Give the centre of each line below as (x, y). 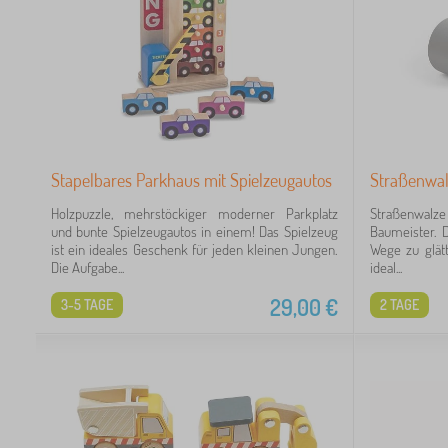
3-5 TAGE (87, 304)
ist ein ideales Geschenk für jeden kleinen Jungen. (194, 249)
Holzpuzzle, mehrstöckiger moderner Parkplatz (194, 213)
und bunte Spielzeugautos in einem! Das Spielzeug (194, 231)
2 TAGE (399, 304)
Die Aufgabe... (87, 267)
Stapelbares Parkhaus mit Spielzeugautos (191, 180)
